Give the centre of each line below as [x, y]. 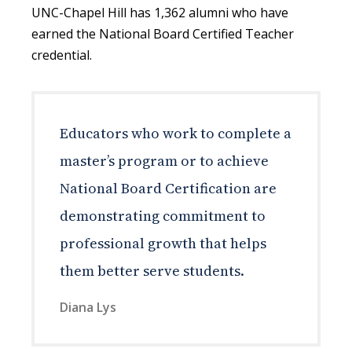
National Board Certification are [168, 188]
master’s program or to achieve [164, 160]
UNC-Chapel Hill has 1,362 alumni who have [160, 12]
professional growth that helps [163, 243]
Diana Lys [88, 307]
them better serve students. [152, 270]
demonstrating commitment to [163, 215]
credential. [62, 55]
